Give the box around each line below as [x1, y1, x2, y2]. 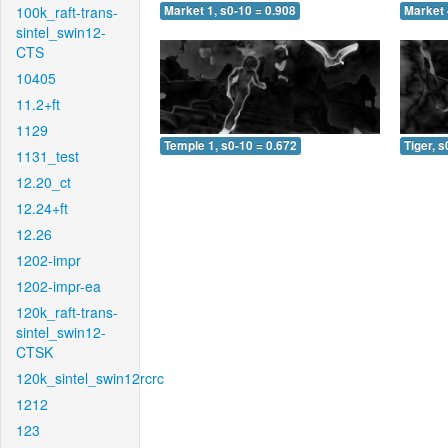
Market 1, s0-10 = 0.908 [164, 2, 296, 20]
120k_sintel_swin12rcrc [16, 368, 164, 388]
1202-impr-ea [16, 276, 101, 296]
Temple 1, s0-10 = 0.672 [164, 136, 297, 154]
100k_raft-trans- [16, 2, 118, 22]
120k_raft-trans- [16, 302, 118, 322]
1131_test [16, 146, 79, 166]
